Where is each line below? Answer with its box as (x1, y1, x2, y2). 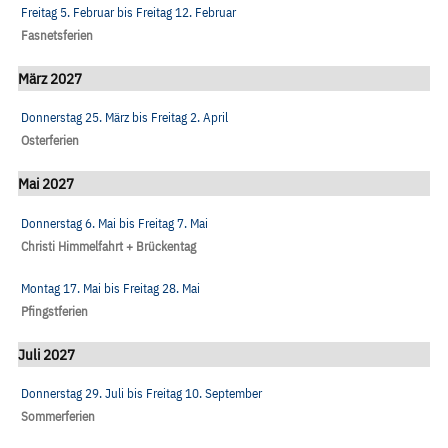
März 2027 (18, 68, 82, 89)
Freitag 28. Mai (123, 279, 200, 297)
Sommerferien (21, 407, 95, 425)
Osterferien (21, 132, 79, 150)
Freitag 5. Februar (21, 4, 114, 22)
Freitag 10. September (146, 384, 262, 402)
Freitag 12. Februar (136, 4, 236, 22)
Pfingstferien (21, 302, 88, 320)
